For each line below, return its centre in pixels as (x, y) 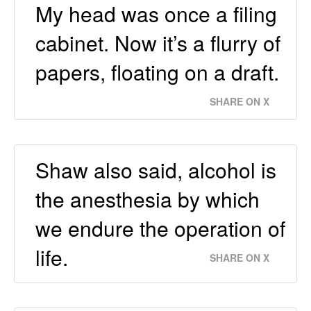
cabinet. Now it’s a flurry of (158, 43)
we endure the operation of (160, 228)
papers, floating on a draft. (157, 72)
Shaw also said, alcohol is (156, 170)
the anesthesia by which (148, 199)
